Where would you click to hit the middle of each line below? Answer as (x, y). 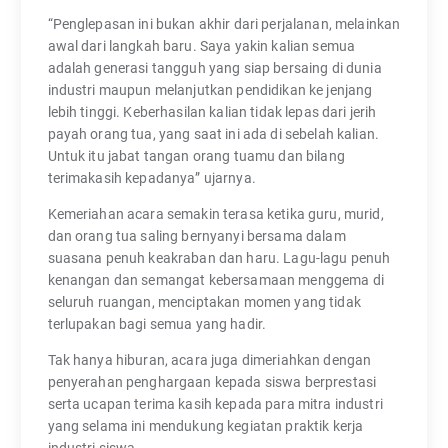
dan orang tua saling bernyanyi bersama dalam (196, 235)
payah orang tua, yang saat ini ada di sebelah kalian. (213, 133)
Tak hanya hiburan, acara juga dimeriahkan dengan (209, 359)
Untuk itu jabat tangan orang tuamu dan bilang (196, 155)
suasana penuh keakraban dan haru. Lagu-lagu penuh (219, 257)
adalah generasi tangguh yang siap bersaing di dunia (214, 67)
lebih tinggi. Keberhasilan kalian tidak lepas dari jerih (212, 111)
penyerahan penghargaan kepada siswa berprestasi (212, 381)
